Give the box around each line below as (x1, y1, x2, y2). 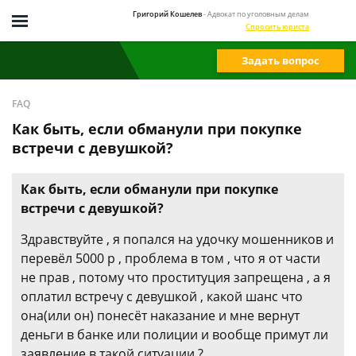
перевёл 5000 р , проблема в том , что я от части (21, 250, 320, 267)
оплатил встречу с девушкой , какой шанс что (21, 288, 303, 305)
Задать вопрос (242, 52, 319, 68)
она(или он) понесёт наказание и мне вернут (21, 307, 300, 324)
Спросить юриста (246, 21, 309, 32)
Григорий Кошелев (133, 8, 202, 19)
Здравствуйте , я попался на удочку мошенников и (21, 230, 334, 248)
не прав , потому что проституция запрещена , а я (21, 269, 331, 286)
